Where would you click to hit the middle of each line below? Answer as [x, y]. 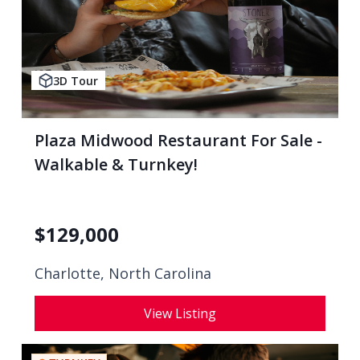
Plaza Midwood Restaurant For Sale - [178, 140]
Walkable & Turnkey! [116, 164]
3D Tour [76, 80]
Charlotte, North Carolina [123, 273]
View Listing [180, 313]
